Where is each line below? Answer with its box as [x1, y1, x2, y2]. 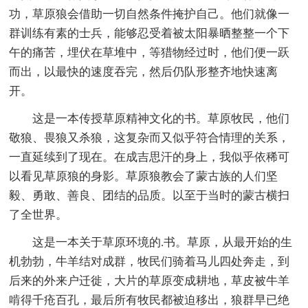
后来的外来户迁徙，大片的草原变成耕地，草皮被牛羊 [9, 274, 290, 288]
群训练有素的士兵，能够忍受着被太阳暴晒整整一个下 [9, 27, 290, 41]
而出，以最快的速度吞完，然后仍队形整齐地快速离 [9, 65, 278, 79]
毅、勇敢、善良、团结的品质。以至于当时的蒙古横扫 [9, 189, 290, 203]
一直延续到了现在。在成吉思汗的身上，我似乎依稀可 [9, 151, 290, 164]
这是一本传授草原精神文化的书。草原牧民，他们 [32, 112, 290, 126]
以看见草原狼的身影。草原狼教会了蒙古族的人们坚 [9, 170, 278, 184]
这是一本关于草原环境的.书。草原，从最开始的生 [32, 236, 293, 250]
